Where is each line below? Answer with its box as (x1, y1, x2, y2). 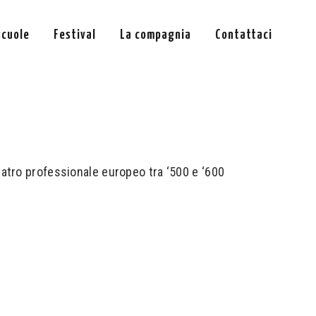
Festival (54, 28, 96, 42)
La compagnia (120, 28, 191, 42)
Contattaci (215, 28, 272, 42)
